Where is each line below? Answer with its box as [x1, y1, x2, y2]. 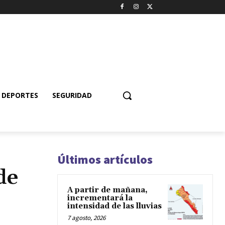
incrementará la [67, 193, 133, 203]
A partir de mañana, [67, 185, 148, 195]
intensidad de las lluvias [67, 201, 162, 211]
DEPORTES [2, 90, 38, 100]
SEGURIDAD [52, 90, 92, 100]
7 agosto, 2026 [67, 213, 105, 222]
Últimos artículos [57, 151, 153, 167]
